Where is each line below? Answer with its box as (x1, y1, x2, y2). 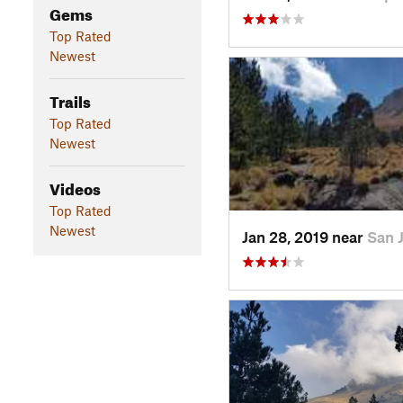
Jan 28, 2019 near (241, 227, 367, 246)
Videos (49, 174, 101, 199)
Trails (49, 86, 91, 112)
